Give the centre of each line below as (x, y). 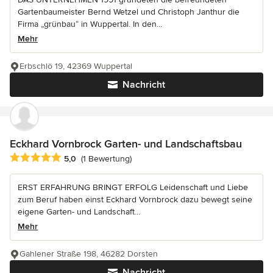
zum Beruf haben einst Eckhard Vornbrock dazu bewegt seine (135, 199)
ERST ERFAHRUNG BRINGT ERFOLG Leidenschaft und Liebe (133, 187)
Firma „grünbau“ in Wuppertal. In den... (90, 24)
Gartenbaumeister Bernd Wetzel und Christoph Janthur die (129, 12)
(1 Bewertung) (106, 158)
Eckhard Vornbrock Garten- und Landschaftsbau (126, 144)
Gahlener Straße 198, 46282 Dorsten (89, 253)
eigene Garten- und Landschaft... (79, 211)
